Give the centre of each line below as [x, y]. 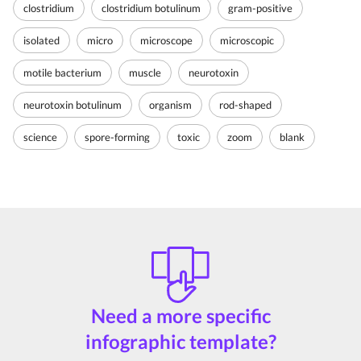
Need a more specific [180, 315]
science [40, 137]
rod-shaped [245, 104]
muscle [145, 72]
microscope [166, 40]
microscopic [247, 40]
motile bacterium [62, 72]
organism [170, 104]
